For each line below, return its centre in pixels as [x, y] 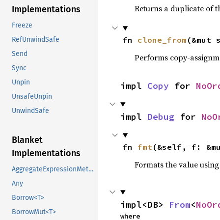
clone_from [162, 40]
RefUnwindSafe [36, 40]
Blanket [27, 140]
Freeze [22, 26]
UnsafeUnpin [32, 97]
